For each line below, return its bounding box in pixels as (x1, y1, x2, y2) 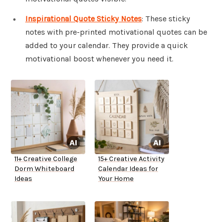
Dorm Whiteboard (14, 165, 74, 173)
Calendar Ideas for (98, 165, 158, 173)
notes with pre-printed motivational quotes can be (25, 27, 207, 37)
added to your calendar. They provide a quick (25, 41, 188, 51)
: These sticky (142, 14, 190, 24)
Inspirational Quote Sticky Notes (25, 14, 142, 24)
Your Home (98, 174, 134, 183)
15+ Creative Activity (98, 155, 165, 164)
